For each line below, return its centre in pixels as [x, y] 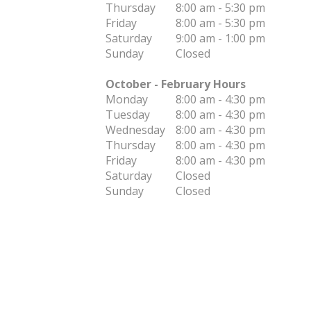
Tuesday [127, 115]
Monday [126, 99]
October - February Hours [175, 84]
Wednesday [135, 130]
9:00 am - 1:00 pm [220, 38]
